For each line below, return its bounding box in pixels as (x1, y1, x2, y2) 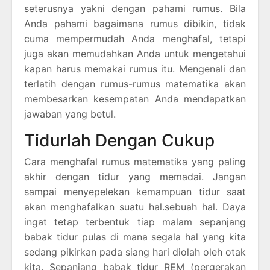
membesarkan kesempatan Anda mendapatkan (24, 92, 246, 105)
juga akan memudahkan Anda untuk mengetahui (24, 47, 246, 60)
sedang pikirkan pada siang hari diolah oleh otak (24, 245, 246, 258)
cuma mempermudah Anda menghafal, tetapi (24, 32, 246, 45)
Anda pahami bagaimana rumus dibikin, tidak (24, 17, 246, 30)
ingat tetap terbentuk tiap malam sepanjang (24, 215, 246, 228)
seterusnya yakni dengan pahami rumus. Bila (24, 2, 246, 14)
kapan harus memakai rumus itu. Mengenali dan (24, 62, 246, 75)
